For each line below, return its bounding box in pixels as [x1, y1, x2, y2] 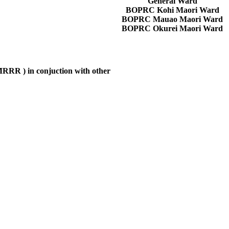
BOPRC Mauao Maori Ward [122, 15, 223, 24]
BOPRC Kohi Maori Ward [125, 6, 219, 14]
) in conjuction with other [21, 66, 110, 75]
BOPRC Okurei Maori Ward [122, 24, 223, 33]
